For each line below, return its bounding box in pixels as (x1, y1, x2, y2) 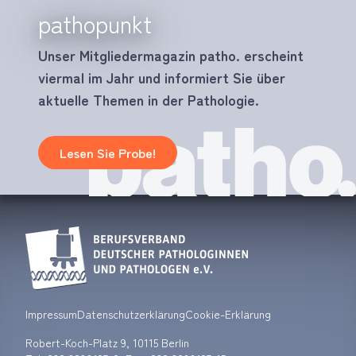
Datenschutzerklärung (77, 306, 185, 323)
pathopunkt (38, 6, 152, 41)
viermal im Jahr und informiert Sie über (38, 67, 285, 88)
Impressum (25, 306, 77, 323)
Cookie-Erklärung (185, 306, 271, 323)
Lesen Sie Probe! (60, 143, 156, 163)
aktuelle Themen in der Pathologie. (38, 89, 259, 110)
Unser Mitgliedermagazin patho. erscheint (38, 44, 304, 66)
